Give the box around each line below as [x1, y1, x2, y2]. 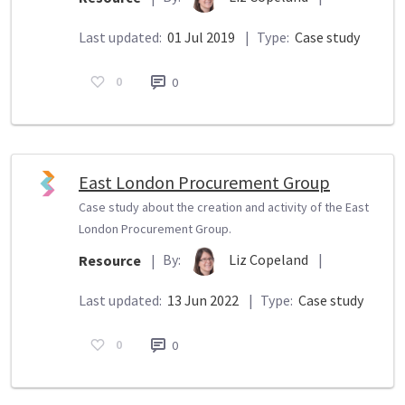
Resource [79, 251, 141, 270]
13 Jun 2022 [165, 290, 241, 309]
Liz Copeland [229, 250, 311, 268]
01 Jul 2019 [165, 27, 238, 46]
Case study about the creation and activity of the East [79, 198, 369, 215]
